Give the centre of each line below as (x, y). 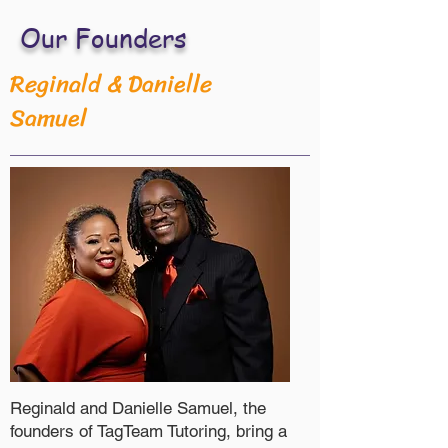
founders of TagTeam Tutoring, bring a (148, 431)
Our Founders (103, 38)
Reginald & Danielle (111, 84)
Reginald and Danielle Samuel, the (138, 408)
